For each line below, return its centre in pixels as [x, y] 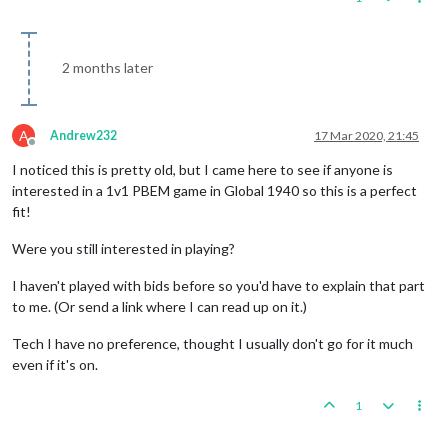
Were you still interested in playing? [123, 248]
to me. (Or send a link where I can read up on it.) [159, 306]
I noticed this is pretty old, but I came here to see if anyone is [202, 169]
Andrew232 [83, 135]
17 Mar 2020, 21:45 [366, 135]
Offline [50, 149]
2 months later [107, 67]
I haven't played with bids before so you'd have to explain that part [218, 285]
